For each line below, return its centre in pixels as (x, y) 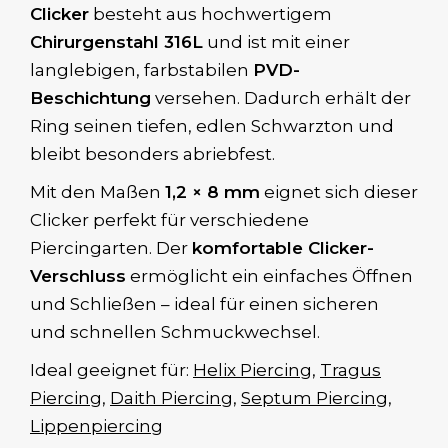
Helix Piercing (252, 370)
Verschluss (78, 276)
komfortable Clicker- (283, 248)
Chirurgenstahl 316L (116, 42)
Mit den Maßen (97, 192)
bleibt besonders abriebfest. (152, 154)
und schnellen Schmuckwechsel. (175, 332)
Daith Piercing (171, 398)
